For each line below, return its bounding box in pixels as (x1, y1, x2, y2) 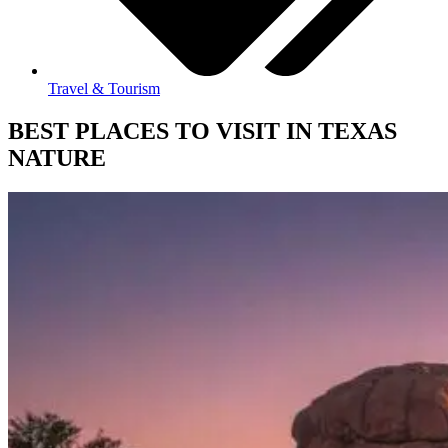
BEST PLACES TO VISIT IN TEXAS (8, 118, 397, 145)
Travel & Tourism (48, 80, 160, 98)
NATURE (8, 145, 106, 172)
